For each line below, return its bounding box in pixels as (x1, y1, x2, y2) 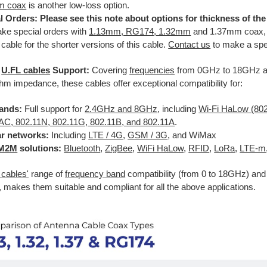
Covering (92, 66, 130, 76)
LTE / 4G (88, 131, 123, 141)
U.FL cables (1, 66, 51, 76)
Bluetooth (64, 144, 101, 154)
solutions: (17, 144, 62, 154)
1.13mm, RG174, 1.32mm (89, 27, 191, 37)
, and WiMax (167, 131, 217, 141)
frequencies (129, 66, 175, 76)
